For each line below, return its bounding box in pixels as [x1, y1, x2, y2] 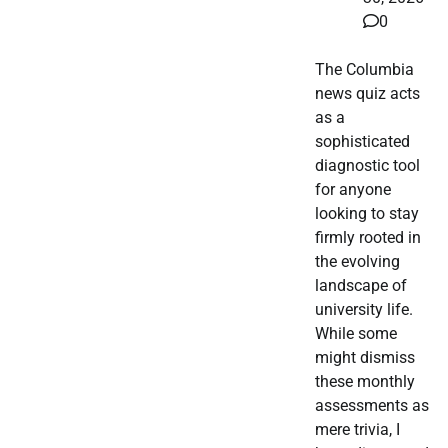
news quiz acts [315, 84, 420, 104]
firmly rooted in [315, 228, 421, 248]
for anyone [315, 180, 391, 200]
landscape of [315, 276, 407, 296]
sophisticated [315, 132, 410, 152]
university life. [315, 300, 413, 320]
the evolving [315, 252, 400, 272]
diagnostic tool [315, 156, 420, 176]
